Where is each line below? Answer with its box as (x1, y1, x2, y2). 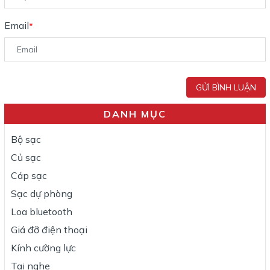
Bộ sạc (11, 133, 41, 146)
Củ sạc (11, 151, 41, 164)
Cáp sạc (11, 169, 47, 182)
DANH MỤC (104, 108, 166, 121)
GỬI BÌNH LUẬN (196, 82, 256, 93)
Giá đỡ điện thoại (11, 224, 87, 236)
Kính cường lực (11, 242, 76, 254)
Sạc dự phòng (11, 187, 72, 200)
